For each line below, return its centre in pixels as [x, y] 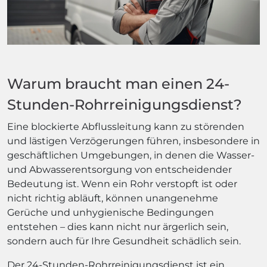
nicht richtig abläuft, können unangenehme [113, 198]
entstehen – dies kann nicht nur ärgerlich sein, [118, 226]
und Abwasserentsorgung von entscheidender [119, 169]
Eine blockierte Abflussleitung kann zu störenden [126, 126]
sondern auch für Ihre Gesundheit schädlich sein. [124, 241]
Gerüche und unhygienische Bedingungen [111, 212]
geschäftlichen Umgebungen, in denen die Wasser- [131, 155]
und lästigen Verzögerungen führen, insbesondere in [133, 141]
